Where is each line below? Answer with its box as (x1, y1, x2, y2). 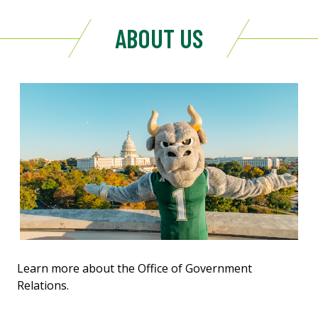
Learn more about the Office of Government (17, 260, 252, 276)
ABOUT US (115, 23, 203, 54)
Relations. (17, 277, 69, 293)
